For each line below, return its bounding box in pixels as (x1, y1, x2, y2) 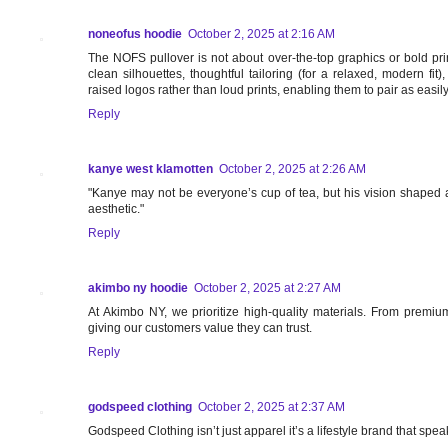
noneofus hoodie (88, 27, 182, 42)
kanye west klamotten (88, 162, 213, 177)
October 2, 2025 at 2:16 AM (188, 27, 335, 42)
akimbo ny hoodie (88, 281, 188, 296)
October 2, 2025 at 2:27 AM (194, 281, 341, 296)
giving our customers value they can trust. (88, 321, 312, 336)
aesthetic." (88, 202, 144, 217)
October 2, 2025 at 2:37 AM (198, 400, 345, 415)
